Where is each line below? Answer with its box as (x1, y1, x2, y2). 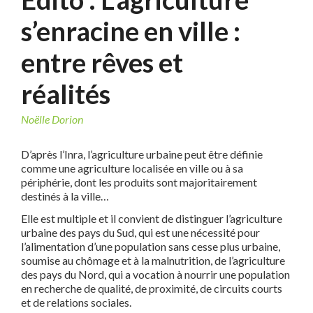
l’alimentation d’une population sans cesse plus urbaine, (21, 240, 280, 254)
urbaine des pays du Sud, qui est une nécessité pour (21, 226, 260, 240)
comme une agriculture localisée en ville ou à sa (21, 161, 243, 175)
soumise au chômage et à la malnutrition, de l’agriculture (21, 254, 285, 268)
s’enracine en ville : (21, 15, 240, 48)
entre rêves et (21, 46, 183, 79)
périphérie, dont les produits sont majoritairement (21, 175, 257, 189)
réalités (21, 78, 110, 110)
